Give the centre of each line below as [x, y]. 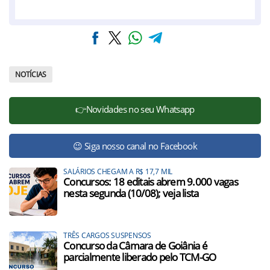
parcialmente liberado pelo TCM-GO [140, 257]
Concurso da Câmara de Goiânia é [135, 246]
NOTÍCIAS [31, 75]
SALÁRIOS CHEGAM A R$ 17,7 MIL [118, 172]
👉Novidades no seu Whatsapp [135, 109]
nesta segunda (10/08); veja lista [131, 193]
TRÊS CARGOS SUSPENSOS [107, 236]
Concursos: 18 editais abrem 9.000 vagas [151, 182]
